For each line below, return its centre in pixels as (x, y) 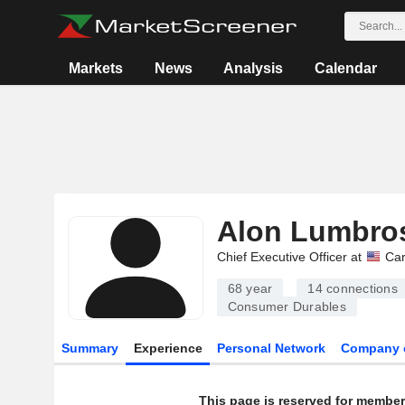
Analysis (254, 68)
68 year (250, 288)
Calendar (345, 68)
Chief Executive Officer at (289, 257)
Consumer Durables (287, 306)
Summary (89, 348)
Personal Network (272, 348)
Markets (96, 68)
